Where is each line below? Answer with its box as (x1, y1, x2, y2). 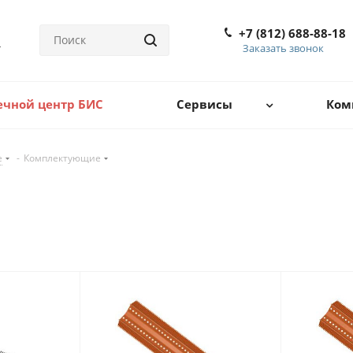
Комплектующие (24, 151, 101, 165)
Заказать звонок (243, 41, 324, 55)
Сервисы (176, 96, 232, 112)
